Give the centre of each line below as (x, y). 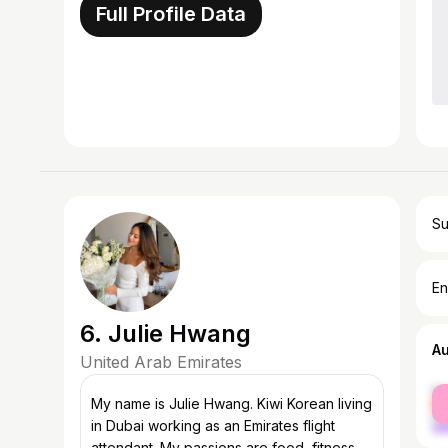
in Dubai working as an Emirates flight (213, 425)
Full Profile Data (171, 14)
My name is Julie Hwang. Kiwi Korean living (231, 403)
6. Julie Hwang (165, 333)
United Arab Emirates (161, 362)
